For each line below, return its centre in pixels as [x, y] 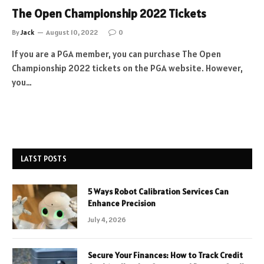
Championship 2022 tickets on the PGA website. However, [127, 68]
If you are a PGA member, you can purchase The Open [116, 54]
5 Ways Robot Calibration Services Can [158, 191]
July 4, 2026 [107, 219]
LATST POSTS [44, 159]
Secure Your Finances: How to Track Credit [165, 255]
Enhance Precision [122, 203]
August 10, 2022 [72, 32]
